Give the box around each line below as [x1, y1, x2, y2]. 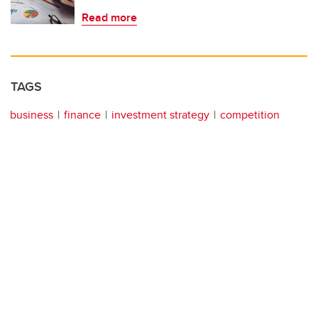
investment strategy [111, 106, 209, 123]
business [10, 106, 53, 123]
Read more [82, 9, 137, 26]
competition [220, 106, 280, 123]
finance [64, 106, 101, 123]
